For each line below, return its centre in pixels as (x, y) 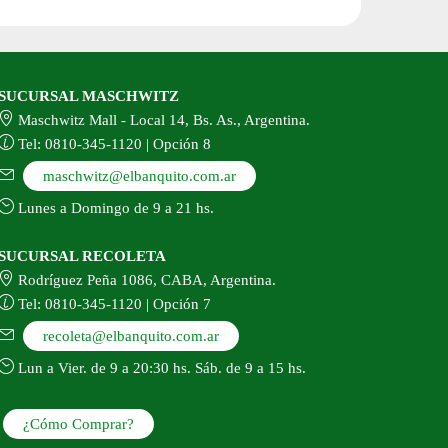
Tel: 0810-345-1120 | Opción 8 (112, 143)
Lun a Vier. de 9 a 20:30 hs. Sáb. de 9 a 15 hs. (159, 367)
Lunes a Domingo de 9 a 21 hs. (113, 207)
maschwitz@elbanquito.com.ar (139, 175)
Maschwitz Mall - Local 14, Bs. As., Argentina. (161, 119)
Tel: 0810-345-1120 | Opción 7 (112, 303)
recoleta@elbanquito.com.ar (130, 335)
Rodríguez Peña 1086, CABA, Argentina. (144, 279)
